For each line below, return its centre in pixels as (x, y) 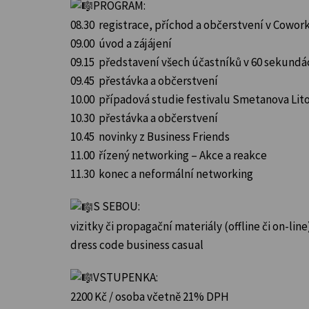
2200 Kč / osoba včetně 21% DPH (150, 297)
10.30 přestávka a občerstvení (144, 118)
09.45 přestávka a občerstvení (144, 81)
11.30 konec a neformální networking (162, 174)
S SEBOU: (117, 207)
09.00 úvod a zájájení (121, 44)
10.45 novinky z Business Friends (150, 137)
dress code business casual (137, 245)
